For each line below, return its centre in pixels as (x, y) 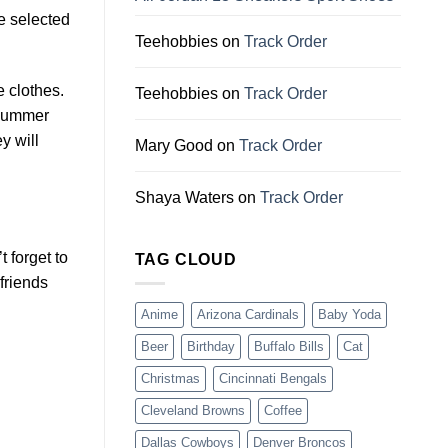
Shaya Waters (184, 197)
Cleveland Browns (192, 411)
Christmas (170, 379)
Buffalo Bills (288, 347)
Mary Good (173, 145)
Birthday (210, 347)
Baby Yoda (349, 315)
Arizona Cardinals (247, 315)
